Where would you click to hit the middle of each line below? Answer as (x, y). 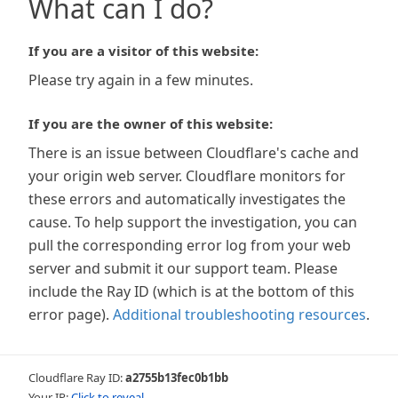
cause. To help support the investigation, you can (193, 222)
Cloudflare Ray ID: (77, 378)
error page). (69, 314)
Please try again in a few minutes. (141, 80)
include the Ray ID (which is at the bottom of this (191, 291)
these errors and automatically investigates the (187, 199)
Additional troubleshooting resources (239, 314)
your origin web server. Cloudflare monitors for (187, 176)
